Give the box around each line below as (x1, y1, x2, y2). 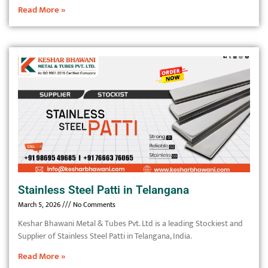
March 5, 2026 (18, 199, 62, 211)
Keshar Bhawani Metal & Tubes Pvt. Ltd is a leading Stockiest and (18, 217, 243, 230)
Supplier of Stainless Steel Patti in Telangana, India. (18, 229, 192, 243)
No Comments (71, 199, 115, 211)
